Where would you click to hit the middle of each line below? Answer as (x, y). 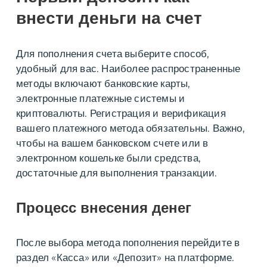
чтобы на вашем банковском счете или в (112, 143)
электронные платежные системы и (101, 99)
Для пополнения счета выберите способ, (113, 54)
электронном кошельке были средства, (108, 158)
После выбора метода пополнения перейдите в (128, 243)
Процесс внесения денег (104, 208)
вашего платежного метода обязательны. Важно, (131, 128)
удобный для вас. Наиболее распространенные (128, 69)
